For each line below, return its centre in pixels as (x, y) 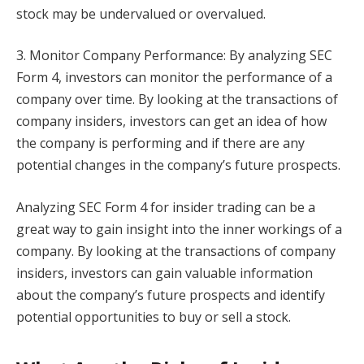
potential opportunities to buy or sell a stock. (154, 317)
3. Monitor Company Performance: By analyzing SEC (174, 56)
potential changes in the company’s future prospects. (178, 165)
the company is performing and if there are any (160, 143)
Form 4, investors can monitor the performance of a (174, 78)
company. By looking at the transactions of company (176, 251)
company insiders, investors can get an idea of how (171, 121)
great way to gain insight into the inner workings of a (179, 230)
